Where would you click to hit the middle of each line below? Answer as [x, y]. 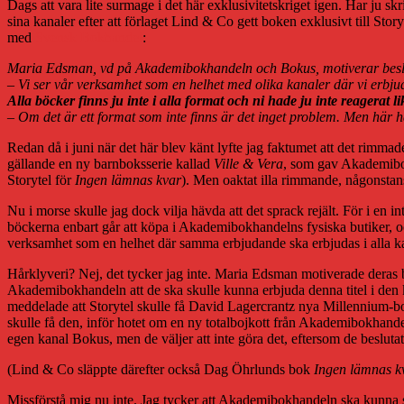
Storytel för [41, 179]
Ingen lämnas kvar [128, 179]
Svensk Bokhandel [89, 37]
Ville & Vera [248, 163]
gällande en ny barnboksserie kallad [110, 163]
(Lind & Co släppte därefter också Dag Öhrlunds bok [161, 369]
